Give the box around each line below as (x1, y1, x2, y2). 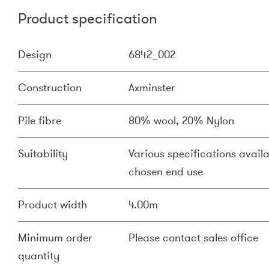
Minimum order (18, 231, 92, 245)
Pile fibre (18, 113, 61, 128)
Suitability (18, 147, 68, 161)
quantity (18, 249, 59, 263)
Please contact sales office (128, 231, 258, 245)
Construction (18, 80, 82, 95)
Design (18, 47, 52, 62)
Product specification (18, 9, 157, 28)
